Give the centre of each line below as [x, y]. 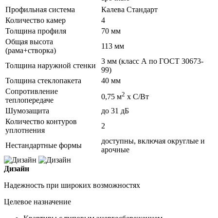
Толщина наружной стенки [51, 65]
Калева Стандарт [129, 9]
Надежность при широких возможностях [72, 185]
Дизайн [17, 168]
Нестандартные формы [44, 145]
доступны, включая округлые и [153, 141]
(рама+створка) [31, 50]
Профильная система [40, 9]
